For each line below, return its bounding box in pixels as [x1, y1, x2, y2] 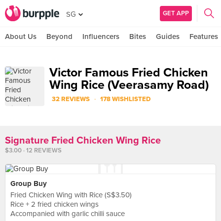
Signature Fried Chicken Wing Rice [5, 135, 161, 147]
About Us [5, 32, 37, 41]
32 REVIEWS [52, 95, 90, 103]
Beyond [46, 32, 73, 41]
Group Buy [10, 179, 47, 188]
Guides [156, 32, 180, 41]
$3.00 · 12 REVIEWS [5, 147, 62, 154]
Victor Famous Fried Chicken [49, 65, 208, 80]
